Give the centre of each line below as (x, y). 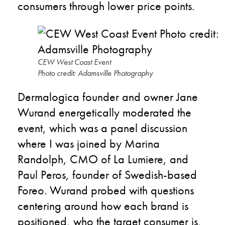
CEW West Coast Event (74, 62)
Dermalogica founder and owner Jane (108, 97)
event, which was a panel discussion (102, 128)
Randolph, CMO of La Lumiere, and (103, 159)
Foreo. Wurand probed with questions (106, 190)
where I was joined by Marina (89, 143)
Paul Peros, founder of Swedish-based (107, 175)
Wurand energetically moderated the (104, 112)
